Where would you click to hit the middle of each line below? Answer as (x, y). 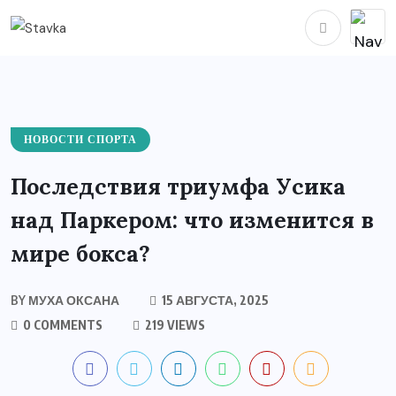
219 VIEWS (174, 324)
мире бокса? (80, 253)
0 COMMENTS (61, 324)
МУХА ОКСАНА (72, 300)
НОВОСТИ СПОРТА (80, 139)
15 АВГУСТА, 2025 (214, 300)
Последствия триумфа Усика (178, 186)
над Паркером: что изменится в (192, 220)
